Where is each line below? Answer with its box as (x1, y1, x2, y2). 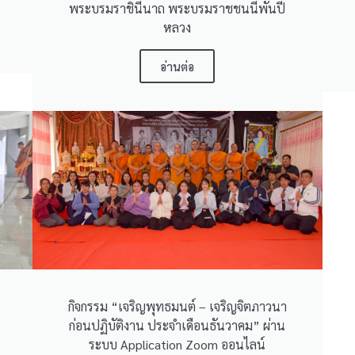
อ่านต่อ (160, 58, 195, 74)
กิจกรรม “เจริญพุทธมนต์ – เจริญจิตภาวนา (67, 297, 287, 315)
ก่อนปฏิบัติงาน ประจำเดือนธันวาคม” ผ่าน (69, 316, 286, 334)
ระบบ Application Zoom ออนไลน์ (89, 335, 266, 353)
